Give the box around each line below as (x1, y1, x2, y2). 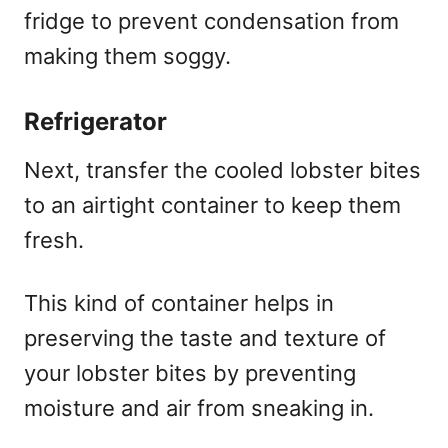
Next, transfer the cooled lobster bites (24, 156, 421, 183)
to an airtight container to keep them (24, 191, 401, 218)
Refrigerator (24, 106, 167, 136)
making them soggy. (24, 42, 231, 69)
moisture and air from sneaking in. (24, 394, 374, 421)
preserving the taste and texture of (24, 324, 386, 351)
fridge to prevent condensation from (24, 7, 399, 34)
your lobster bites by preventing (24, 359, 356, 386)
